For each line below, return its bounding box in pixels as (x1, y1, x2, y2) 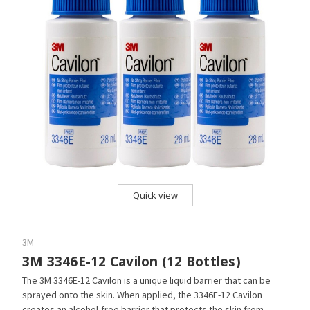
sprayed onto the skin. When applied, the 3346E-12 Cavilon (21, 288, 262, 301)
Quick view (132, 188, 178, 201)
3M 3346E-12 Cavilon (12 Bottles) (21, 252, 241, 271)
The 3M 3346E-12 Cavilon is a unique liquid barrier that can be (21, 273, 271, 286)
